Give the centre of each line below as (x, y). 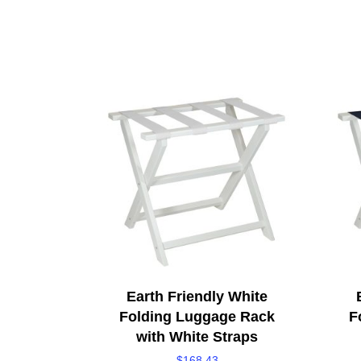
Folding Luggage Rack (197, 316)
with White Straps (197, 336)
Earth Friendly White (197, 296)
